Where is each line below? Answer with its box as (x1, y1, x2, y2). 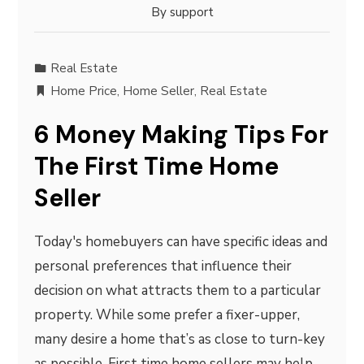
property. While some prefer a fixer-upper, (34, 305, 301, 324)
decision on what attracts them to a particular (34, 281, 322, 300)
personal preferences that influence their (34, 257, 292, 275)
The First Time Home (34, 150, 279, 182)
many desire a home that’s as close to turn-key (34, 330, 326, 349)
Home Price (50, 83, 118, 99)
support (169, 4, 214, 20)
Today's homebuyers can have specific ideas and (34, 232, 328, 251)
